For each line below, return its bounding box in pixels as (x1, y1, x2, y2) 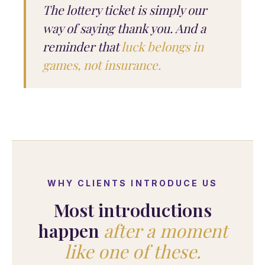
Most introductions (53, 198, 212, 222)
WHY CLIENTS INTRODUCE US (47, 178, 218, 188)
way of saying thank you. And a (43, 20, 206, 36)
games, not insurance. (43, 56, 161, 73)
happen (37, 218, 104, 243)
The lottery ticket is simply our (43, 1, 206, 18)
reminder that (43, 38, 121, 54)
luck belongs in (121, 38, 203, 54)
